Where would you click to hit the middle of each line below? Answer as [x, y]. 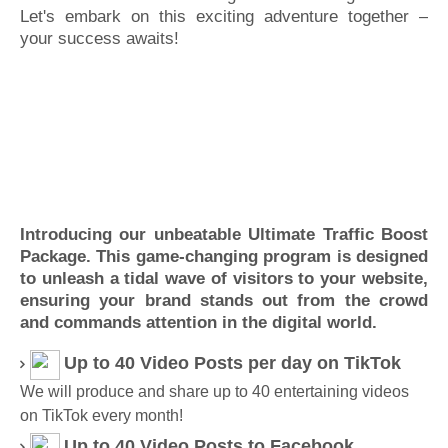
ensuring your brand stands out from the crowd [224, 300]
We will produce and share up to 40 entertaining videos [214, 391]
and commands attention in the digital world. [198, 322]
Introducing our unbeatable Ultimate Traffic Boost [224, 234]
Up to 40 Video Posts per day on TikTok [232, 363]
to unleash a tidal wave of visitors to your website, [224, 278]
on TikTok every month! [101, 415]
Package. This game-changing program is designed [224, 256]
